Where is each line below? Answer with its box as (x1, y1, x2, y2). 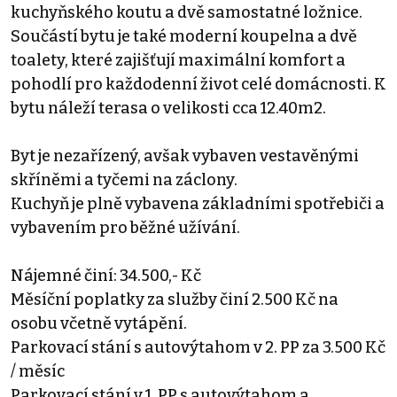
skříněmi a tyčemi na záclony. (11, 169, 237, 190)
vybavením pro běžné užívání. (11, 217, 240, 237)
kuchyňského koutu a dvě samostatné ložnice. (11, 2, 362, 22)
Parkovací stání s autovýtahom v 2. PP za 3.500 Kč (11, 337, 385, 357)
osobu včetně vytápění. (11, 313, 187, 333)
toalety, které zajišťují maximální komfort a (11, 50, 346, 70)
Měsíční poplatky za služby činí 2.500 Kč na (11, 289, 339, 309)
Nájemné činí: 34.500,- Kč (11, 265, 201, 285)
